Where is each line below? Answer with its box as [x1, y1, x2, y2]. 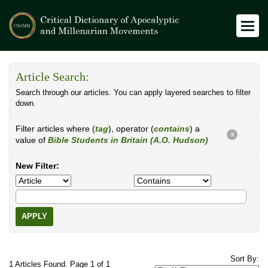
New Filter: [16, 161, 59, 170]
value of [16, 135, 48, 145]
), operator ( [108, 124, 154, 133]
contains [154, 124, 190, 133]
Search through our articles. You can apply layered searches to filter [16, 89, 251, 97]
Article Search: [16, 71, 89, 83]
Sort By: [230, 255, 259, 263]
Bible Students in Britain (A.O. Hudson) [48, 135, 208, 145]
